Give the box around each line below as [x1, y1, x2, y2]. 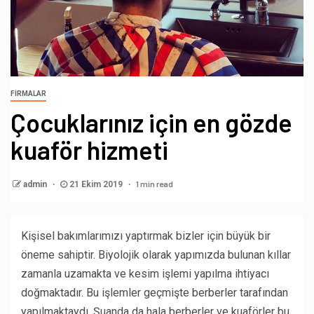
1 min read [136, 178, 173, 189]
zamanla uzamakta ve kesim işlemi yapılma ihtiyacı [21, 266, 269, 280]
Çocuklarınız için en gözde [11, 107, 292, 137]
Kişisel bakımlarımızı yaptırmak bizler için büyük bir [21, 228, 271, 243]
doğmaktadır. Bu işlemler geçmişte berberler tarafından [21, 285, 288, 299]
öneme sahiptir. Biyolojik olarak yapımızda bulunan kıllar [21, 247, 291, 261]
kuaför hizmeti [11, 134, 168, 165]
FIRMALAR [11, 89, 46, 97]
